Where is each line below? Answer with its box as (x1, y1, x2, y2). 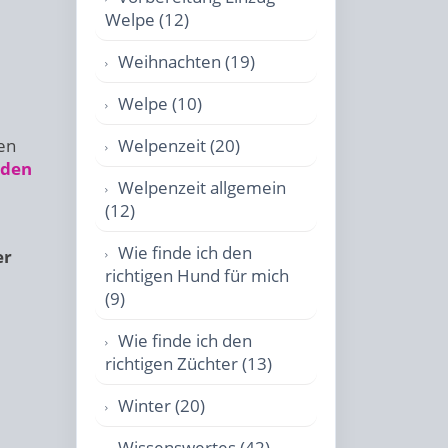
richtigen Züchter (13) (105, 352, 272, 375)
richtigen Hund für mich (105, 264, 289, 287)
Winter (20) (118, 394, 205, 417)
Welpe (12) (105, 8, 189, 31)
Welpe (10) (118, 92, 202, 115)
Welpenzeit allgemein (118, 176, 286, 199)
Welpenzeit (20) (118, 134, 240, 157)
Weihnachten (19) (118, 50, 255, 73)
